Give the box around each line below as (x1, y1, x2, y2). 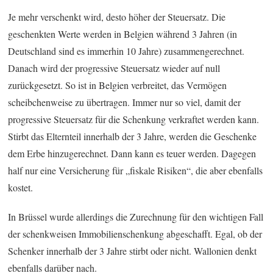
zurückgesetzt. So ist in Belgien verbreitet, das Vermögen (8, 78, 227, 91)
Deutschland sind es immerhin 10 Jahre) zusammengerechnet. (8, 44, 245, 57)
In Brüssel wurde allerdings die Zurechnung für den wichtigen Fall (8, 210, 264, 223)
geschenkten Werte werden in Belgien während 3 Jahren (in (8, 27, 238, 40)
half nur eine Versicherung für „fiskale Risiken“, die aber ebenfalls (8, 163, 263, 177)
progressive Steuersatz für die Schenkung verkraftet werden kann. (8, 112, 260, 126)
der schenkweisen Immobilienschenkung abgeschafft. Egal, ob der (8, 227, 263, 240)
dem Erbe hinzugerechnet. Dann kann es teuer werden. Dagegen (8, 146, 257, 160)
